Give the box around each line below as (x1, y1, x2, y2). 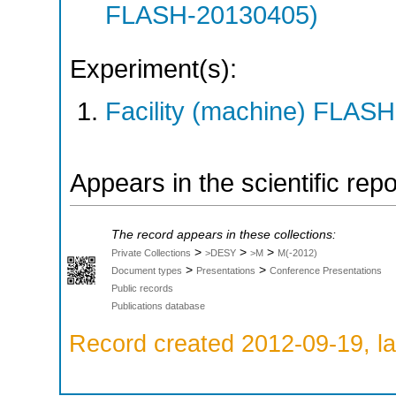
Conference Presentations (270, 265, 382, 277)
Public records (111, 283, 173, 294)
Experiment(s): (70, 54, 237, 83)
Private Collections (111, 247, 191, 259)
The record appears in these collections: (111, 228, 336, 242)
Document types (111, 265, 182, 277)
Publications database (111, 301, 205, 312)
